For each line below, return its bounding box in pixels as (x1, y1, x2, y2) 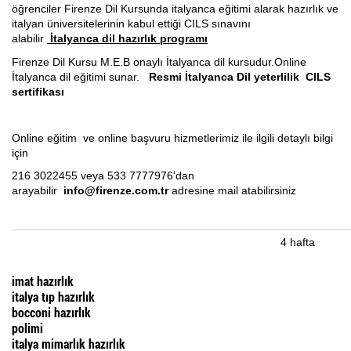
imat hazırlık (12, 272, 74, 289)
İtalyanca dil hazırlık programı (47, 32, 208, 45)
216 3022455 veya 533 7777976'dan (12, 169, 194, 183)
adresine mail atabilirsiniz (168, 184, 296, 197)
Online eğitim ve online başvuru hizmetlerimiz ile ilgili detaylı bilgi (12, 131, 333, 144)
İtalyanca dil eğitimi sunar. (12, 70, 149, 83)
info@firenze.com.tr (63, 184, 168, 197)
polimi (12, 319, 43, 336)
